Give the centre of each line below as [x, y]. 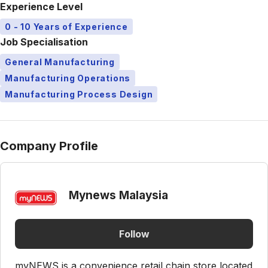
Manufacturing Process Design [79, 94]
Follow [134, 234]
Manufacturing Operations [68, 78]
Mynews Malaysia [118, 195]
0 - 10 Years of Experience [66, 27]
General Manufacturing [60, 62]
